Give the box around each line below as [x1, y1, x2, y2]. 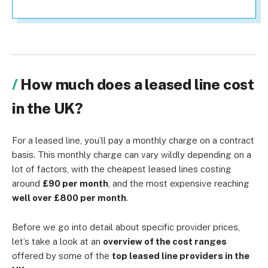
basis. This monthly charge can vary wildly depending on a [12, 150, 251, 160]
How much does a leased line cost [20, 75, 255, 93]
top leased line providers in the [112, 251, 249, 261]
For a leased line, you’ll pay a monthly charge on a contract [12, 135, 254, 145]
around [12, 178, 42, 188]
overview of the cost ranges [103, 236, 227, 246]
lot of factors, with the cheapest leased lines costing [12, 164, 232, 174]
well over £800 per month [12, 193, 126, 203]
